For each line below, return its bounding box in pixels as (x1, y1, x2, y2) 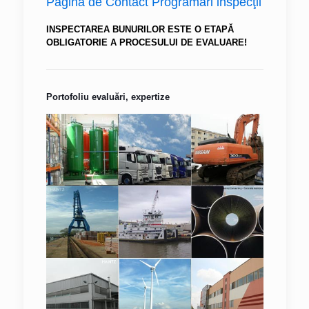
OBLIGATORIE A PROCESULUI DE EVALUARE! (46, 37, 247, 48)
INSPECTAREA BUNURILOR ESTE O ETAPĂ (46, 24, 234, 34)
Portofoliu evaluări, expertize (46, 92, 170, 102)
